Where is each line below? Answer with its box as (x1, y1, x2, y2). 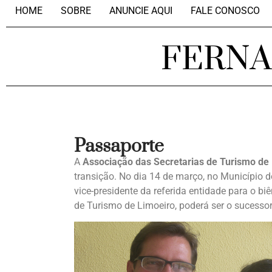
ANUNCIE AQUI (109, 5, 172, 16)
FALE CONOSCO (191, 5, 260, 16)
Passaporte (74, 135, 164, 158)
